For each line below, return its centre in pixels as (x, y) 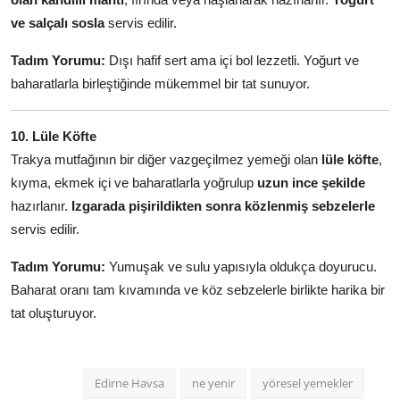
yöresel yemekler (308, 383)
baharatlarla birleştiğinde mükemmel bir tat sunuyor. (160, 83)
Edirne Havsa (129, 383)
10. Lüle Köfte (54, 136)
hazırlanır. (41, 205)
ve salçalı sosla (58, 22)
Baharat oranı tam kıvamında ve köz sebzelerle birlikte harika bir (198, 289)
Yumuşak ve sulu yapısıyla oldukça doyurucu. (241, 266)
